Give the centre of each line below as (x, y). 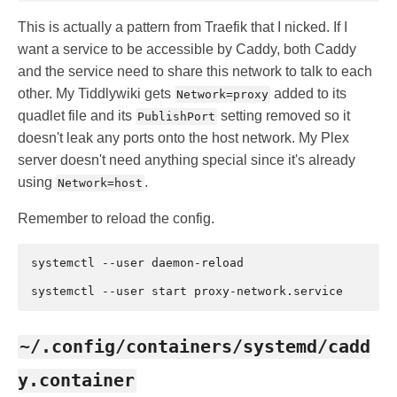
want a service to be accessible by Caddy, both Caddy (187, 49)
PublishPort (176, 116)
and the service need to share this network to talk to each (195, 71)
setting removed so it (284, 115)
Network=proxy (222, 94)
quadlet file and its (77, 115)
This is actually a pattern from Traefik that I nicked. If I (183, 27)
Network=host (100, 183)
